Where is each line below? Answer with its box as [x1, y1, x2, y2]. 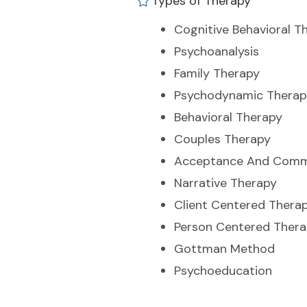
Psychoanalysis [174, 43, 259, 60]
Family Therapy [174, 65, 260, 82]
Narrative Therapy [174, 175, 277, 191]
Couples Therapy [174, 131, 271, 147]
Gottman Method [174, 241, 275, 257]
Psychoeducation [174, 262, 272, 279]
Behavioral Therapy [174, 109, 282, 125]
